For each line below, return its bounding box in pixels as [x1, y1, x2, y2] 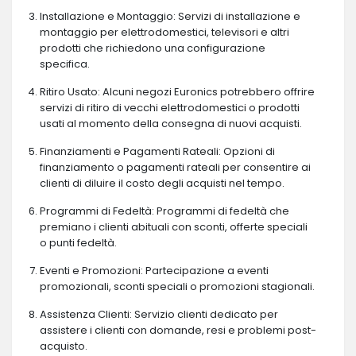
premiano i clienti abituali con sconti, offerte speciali [40, 219, 308, 234]
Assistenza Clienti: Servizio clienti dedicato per [40, 306, 278, 322]
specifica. [40, 56, 90, 72]
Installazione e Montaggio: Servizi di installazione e [40, 8, 300, 24]
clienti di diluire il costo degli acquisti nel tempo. [40, 175, 284, 191]
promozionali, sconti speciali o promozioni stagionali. [40, 278, 315, 294]
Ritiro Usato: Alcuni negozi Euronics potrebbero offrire [40, 83, 315, 99]
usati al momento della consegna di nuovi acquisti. [40, 115, 302, 131]
